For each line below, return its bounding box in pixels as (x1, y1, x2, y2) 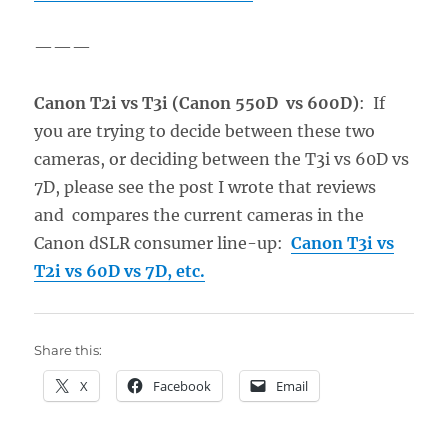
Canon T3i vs (291, 232, 395, 253)
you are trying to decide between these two (34, 120, 376, 141)
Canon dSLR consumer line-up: (34, 232, 292, 253)
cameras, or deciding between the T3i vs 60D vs (34, 148, 410, 169)
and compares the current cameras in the (34, 204, 365, 225)
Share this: (34, 341, 103, 358)
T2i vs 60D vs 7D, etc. (34, 260, 206, 281)
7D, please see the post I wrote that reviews (34, 176, 377, 197)
